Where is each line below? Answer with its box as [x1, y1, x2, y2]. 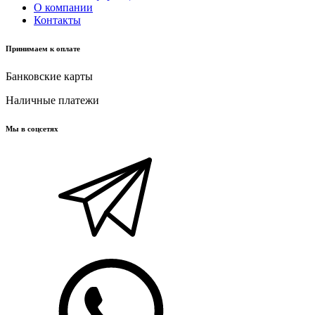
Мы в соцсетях [6, 124, 58, 133]
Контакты [34, 13, 81, 26]
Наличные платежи [6, 94, 99, 106]
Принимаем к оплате [6, 44, 80, 53]
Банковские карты [6, 70, 93, 82]
